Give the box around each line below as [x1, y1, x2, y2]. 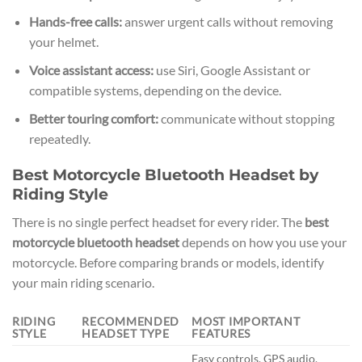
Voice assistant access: [28, 62, 154, 78]
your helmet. [28, 34, 99, 50]
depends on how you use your [179, 234, 347, 250]
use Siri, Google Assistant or [153, 62, 310, 78]
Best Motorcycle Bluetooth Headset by [12, 165, 318, 185]
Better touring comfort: [28, 110, 158, 126]
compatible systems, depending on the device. [28, 82, 281, 99]
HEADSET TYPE [82, 326, 170, 340]
